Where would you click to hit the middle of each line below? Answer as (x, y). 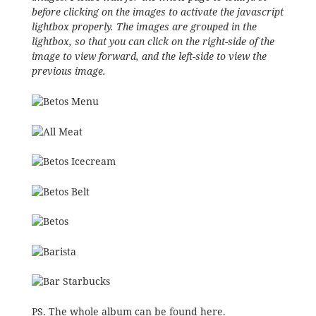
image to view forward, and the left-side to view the (149, 57)
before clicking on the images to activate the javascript (157, 12)
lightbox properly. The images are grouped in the (144, 27)
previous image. (68, 72)
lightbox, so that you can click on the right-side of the (153, 42)
